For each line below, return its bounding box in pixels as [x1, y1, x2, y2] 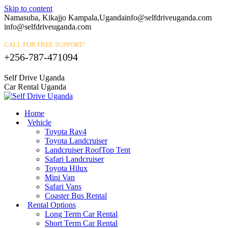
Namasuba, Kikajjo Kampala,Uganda [4, 13, 125, 22]
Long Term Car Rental [45, 210, 118, 218]
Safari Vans [45, 182, 81, 191]
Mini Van [45, 173, 75, 182]
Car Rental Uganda [4, 82, 66, 91]
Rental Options [27, 201, 76, 209]
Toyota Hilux [45, 164, 88, 173]
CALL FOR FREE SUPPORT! [4, 41, 85, 48]
